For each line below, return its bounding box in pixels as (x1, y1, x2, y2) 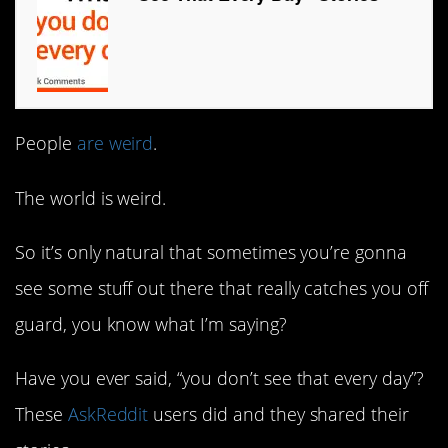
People (15, 131, 77, 156)
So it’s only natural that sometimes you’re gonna (15, 239, 407, 264)
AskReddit (67, 401, 149, 426)
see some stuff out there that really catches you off (15, 275, 428, 300)
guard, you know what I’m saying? (15, 311, 287, 336)
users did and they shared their (148, 401, 410, 426)
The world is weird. (15, 185, 167, 210)
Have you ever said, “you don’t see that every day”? (15, 365, 424, 390)
